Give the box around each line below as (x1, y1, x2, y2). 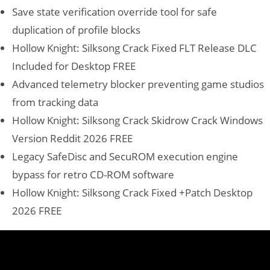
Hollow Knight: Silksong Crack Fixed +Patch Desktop (12, 186, 253, 200)
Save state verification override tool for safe (12, 5, 217, 19)
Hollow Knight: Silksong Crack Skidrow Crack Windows (12, 113, 263, 128)
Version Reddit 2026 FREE (12, 131, 133, 146)
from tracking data (12, 95, 98, 110)
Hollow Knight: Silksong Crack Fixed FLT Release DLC (12, 41, 257, 55)
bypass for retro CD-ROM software (12, 168, 174, 182)
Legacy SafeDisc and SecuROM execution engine (12, 149, 238, 164)
